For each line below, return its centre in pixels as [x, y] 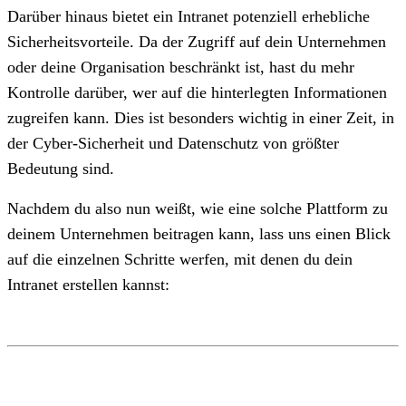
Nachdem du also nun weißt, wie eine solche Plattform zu [198, 208]
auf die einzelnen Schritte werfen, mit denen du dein [180, 259]
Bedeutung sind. [61, 168]
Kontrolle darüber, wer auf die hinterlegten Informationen [197, 92]
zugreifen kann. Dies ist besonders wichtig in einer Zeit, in [201, 117]
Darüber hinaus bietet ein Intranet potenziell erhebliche [188, 16]
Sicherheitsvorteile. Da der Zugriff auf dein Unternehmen [197, 41]
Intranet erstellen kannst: [88, 284]
